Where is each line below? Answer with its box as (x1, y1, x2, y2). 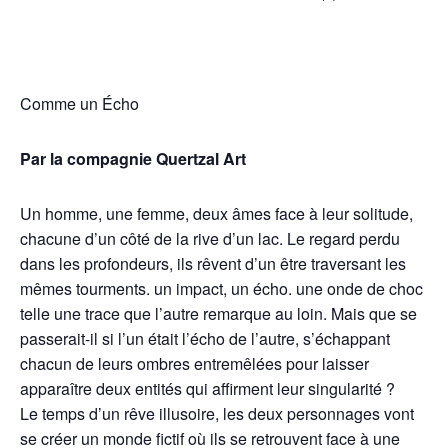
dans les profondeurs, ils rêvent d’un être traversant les (20, 252, 406, 276)
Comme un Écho (20, 92, 139, 116)
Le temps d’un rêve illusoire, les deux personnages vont (20, 402, 414, 426)
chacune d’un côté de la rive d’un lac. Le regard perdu (20, 227, 400, 251)
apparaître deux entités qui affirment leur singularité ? (20, 377, 395, 401)
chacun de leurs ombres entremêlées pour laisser (20, 352, 369, 376)
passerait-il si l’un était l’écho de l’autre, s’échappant (20, 327, 390, 351)
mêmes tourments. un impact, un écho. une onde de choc (20, 277, 423, 301)
